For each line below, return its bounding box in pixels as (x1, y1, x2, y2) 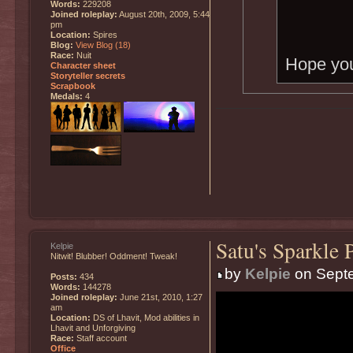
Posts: (50, 271, 77, 281)
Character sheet (50, 60, 116, 70)
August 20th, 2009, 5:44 (117, 9, 210, 19)
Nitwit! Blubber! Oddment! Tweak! (50, 251, 177, 261)
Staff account (74, 333, 127, 343)
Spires (91, 29, 117, 39)
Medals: (50, 91, 83, 101)
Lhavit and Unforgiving (50, 322, 136, 333)
